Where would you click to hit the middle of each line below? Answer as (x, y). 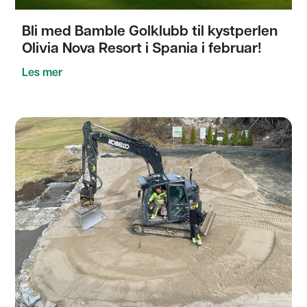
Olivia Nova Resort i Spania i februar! (142, 49)
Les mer (42, 73)
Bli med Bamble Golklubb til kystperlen (150, 32)
